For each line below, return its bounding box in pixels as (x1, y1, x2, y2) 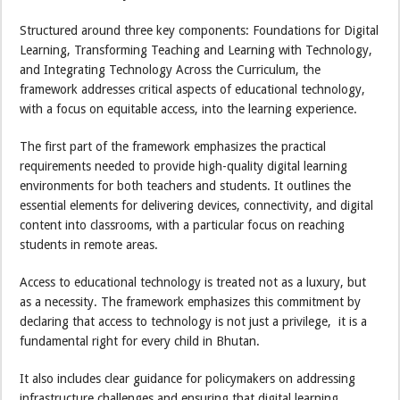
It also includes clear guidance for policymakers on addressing (20, 371, 356, 386)
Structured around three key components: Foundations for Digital (20, 22, 379, 37)
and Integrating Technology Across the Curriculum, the (20, 62, 321, 77)
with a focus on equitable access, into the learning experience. (20, 101, 358, 116)
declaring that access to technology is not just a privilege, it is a (20, 313, 368, 329)
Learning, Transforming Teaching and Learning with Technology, (20, 42, 373, 57)
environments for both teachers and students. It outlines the (20, 178, 352, 193)
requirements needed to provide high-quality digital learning (20, 158, 348, 173)
